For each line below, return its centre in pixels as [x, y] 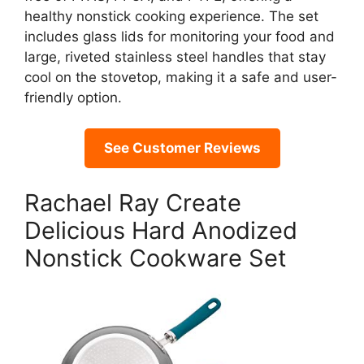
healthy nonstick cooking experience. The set [171, 16]
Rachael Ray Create [133, 202]
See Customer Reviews [182, 148]
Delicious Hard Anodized [161, 230]
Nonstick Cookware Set [156, 258]
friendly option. [73, 97]
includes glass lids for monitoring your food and [180, 36]
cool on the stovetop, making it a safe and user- [181, 77]
